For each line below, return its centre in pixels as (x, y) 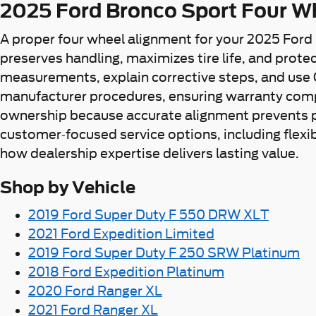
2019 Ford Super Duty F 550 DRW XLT (148, 214)
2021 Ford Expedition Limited (121, 233)
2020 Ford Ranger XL (95, 291)
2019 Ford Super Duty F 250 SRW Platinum (164, 253)
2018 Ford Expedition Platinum (126, 272)
